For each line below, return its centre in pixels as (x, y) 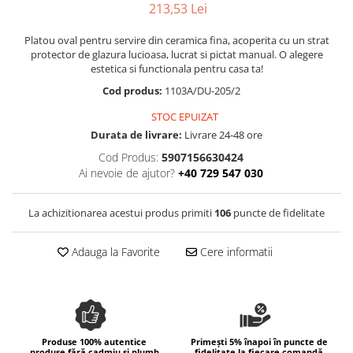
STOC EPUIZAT (184, 117)
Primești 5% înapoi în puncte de (259, 342)
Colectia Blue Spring (66, 32)
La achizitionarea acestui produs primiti (121, 213)
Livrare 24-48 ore (222, 135)
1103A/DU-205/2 (204, 91)
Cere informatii (234, 252)
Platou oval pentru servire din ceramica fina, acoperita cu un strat (176, 40)
